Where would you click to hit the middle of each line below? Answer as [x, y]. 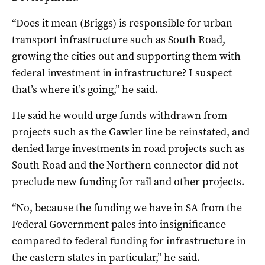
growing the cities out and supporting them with [126, 56]
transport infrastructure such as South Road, [119, 39]
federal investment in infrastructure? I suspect [122, 72]
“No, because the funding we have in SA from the [127, 207]
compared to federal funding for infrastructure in [129, 240]
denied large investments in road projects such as [128, 148]
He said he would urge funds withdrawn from [119, 115]
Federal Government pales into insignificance [119, 224]
